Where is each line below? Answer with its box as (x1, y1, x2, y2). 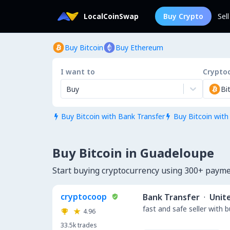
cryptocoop (61, 191, 107, 202)
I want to (61, 67, 95, 76)
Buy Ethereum (116, 43, 163, 52)
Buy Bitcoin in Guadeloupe (52, 144, 214, 161)
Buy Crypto (163, 11, 203, 21)
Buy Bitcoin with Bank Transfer (61, 111, 165, 121)
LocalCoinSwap (84, 11, 139, 21)
